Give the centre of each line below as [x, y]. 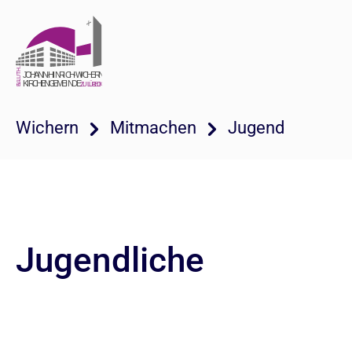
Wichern [47, 128]
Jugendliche [110, 260]
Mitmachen [153, 128]
